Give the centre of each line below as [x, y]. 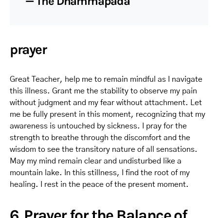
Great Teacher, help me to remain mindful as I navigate [106, 79]
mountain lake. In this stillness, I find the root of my [100, 173]
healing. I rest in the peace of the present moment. [99, 184]
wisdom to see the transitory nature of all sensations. [104, 149]
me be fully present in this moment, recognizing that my [108, 114]
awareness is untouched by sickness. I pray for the [98, 126]
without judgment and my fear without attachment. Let [106, 102]
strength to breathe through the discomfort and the [100, 137]
